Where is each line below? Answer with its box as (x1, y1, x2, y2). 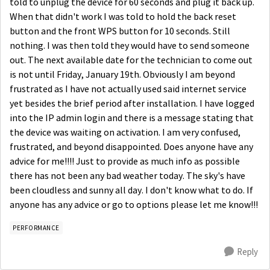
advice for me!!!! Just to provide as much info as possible (10, 155, 240, 168)
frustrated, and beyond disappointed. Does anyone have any (10, 141, 253, 153)
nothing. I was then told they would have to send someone (10, 40, 250, 52)
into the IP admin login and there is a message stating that (10, 112, 254, 124)
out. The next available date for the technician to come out (10, 54, 253, 66)
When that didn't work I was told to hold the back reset (10, 11, 236, 23)
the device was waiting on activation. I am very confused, (10, 127, 240, 139)
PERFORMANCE (13, 224, 60, 232)
